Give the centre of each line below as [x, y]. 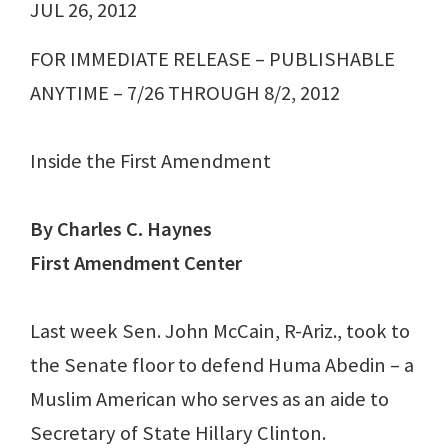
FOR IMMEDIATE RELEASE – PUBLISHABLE [212, 59]
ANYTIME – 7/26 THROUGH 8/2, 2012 [185, 93]
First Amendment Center [136, 263]
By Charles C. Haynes [121, 229]
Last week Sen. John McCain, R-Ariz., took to [220, 331]
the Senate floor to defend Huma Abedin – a [222, 365]
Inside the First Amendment [150, 161]
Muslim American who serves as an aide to [209, 399]
